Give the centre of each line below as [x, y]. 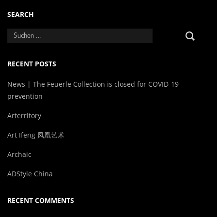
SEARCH [21, 14]
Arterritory [24, 116]
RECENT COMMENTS [41, 200]
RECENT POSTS [32, 64]
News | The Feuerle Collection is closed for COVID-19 [93, 84]
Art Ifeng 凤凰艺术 [37, 135]
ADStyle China [30, 174]
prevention [25, 96]
